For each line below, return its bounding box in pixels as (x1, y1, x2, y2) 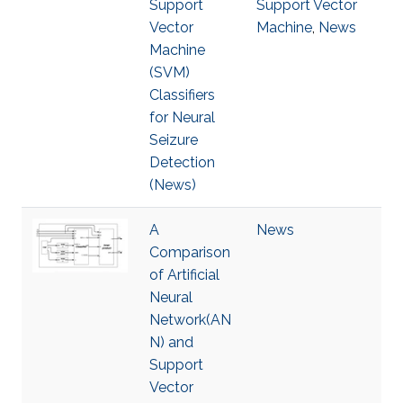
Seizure (149, 131, 198, 148)
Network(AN (149, 311, 231, 328)
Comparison (149, 244, 230, 261)
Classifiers (149, 86, 215, 103)
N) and (149, 334, 193, 351)
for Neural (149, 109, 215, 126)
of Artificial (149, 266, 219, 283)
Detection (149, 154, 215, 171)
